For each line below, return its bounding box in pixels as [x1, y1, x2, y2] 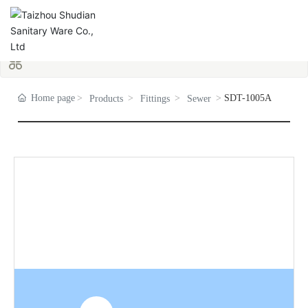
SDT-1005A [224, 93, 272, 103]
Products [89, 93, 124, 104]
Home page [31, 93, 76, 103]
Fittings [140, 93, 170, 104]
